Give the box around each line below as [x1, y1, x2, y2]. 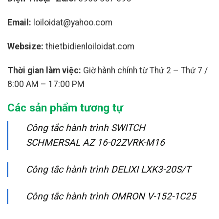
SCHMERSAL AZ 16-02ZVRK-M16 [26, 136, 165, 148]
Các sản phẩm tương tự [7, 101, 123, 114]
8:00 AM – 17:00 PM [7, 79, 85, 89]
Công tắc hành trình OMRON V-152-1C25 [26, 190, 196, 202]
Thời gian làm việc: [7, 65, 81, 75]
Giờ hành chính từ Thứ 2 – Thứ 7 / [81, 65, 208, 75]
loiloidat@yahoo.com [31, 18, 112, 28]
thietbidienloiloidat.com [45, 41, 134, 51]
